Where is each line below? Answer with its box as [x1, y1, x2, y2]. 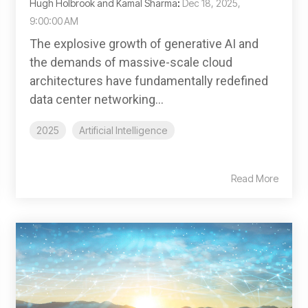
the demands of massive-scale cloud [30, 55, 232, 70]
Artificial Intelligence [79, 124, 168, 137]
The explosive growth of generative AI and [30, 36, 258, 52]
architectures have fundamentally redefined [30, 74, 268, 89]
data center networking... [30, 92, 164, 107]
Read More [231, 173, 278, 185]
